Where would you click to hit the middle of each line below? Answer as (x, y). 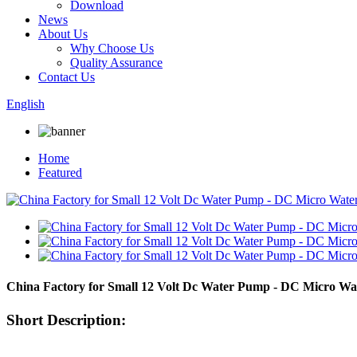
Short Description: (66, 320)
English (25, 104)
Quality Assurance (116, 63)
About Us (63, 34)
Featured (60, 173)
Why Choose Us (112, 48)
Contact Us (67, 77)
